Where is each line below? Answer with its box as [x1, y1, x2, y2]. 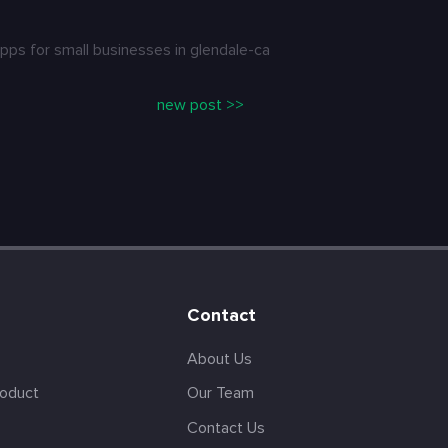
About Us [186, 349, 252, 370]
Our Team [186, 383, 254, 404]
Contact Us [186, 417, 265, 438]
